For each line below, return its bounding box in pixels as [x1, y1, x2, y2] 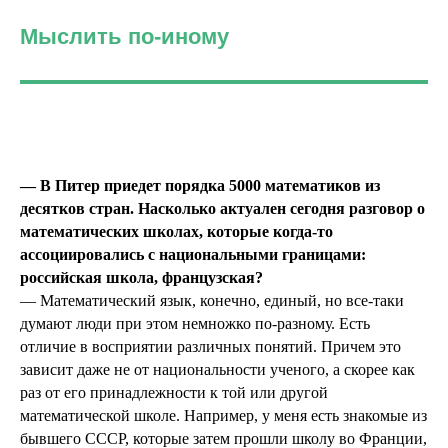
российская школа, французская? [20, 269, 263, 287]
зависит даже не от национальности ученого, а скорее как [20, 361, 415, 379]
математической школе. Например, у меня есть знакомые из [20, 407, 427, 425]
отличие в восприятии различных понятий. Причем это [20, 338, 401, 356]
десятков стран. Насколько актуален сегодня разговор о [20, 200, 425, 218]
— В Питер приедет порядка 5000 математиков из [20, 177, 380, 195]
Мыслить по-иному [20, 24, 229, 50]
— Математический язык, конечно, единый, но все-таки [20, 292, 404, 310]
